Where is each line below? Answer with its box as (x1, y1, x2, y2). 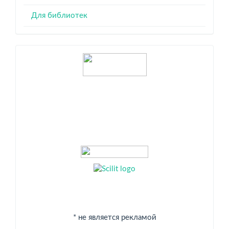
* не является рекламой (73, 213, 156, 221)
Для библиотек (31, 11, 87, 19)
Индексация (23, 51, 114, 67)
